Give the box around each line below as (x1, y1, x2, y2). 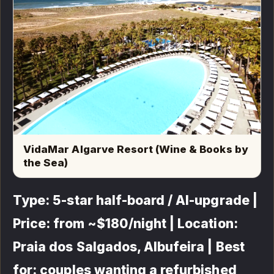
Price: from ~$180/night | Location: (13, 216, 238, 232)
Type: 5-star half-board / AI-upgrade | (13, 193, 257, 209)
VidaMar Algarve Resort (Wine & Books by (23, 143, 248, 156)
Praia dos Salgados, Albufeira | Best (13, 239, 245, 255)
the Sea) (23, 157, 68, 169)
